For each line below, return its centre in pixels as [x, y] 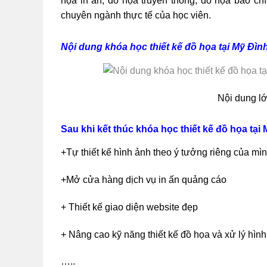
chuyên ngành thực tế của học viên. [136, 15]
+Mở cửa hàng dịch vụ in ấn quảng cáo [144, 180]
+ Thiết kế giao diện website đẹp [129, 207]
